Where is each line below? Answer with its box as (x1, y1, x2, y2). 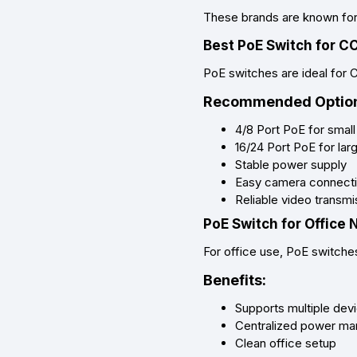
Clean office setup (235, 335, 336, 351)
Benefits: (203, 272, 266, 289)
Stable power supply (235, 157, 347, 173)
